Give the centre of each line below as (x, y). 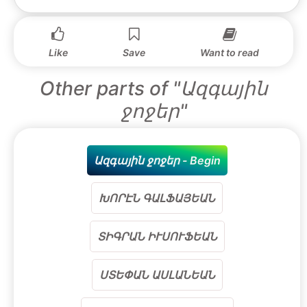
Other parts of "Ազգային (153, 88)
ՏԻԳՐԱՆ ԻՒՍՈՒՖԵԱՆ (157, 236)
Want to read (230, 52)
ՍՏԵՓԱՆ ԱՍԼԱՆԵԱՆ (157, 275)
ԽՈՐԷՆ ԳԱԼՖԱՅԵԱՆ (157, 198)
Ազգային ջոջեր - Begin (157, 160)
